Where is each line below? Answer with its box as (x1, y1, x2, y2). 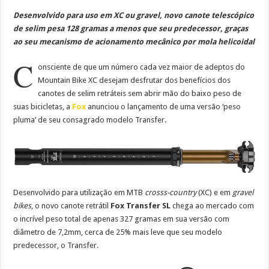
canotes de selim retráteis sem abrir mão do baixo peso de (38, 89, 242, 98)
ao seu (13, 37, 40, 47)
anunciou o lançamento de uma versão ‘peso (86, 102, 241, 112)
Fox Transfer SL (110, 201, 171, 211)
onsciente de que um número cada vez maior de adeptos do (38, 62, 246, 72)
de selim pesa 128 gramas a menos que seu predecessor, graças (13, 24, 249, 34)
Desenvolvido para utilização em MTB (13, 188, 145, 198)
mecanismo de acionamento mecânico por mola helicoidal (39, 37, 255, 47)
